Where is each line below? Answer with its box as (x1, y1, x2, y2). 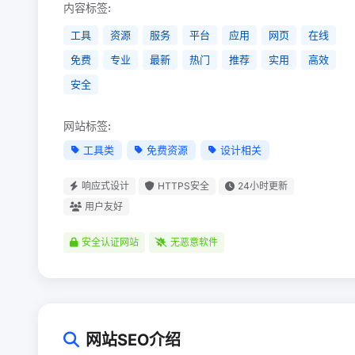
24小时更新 (238, 180, 288, 192)
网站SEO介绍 (86, 330, 181, 349)
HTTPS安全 (158, 180, 209, 192)
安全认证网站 (82, 236, 139, 248)
